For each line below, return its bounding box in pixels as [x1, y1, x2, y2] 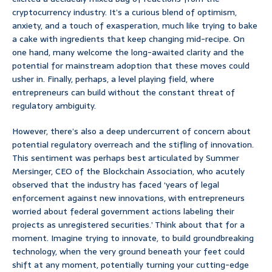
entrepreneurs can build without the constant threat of [12, 86, 235, 100]
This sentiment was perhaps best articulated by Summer [12, 151, 239, 165]
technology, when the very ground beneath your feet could [12, 245, 245, 259]
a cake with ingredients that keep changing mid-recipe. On [12, 32, 245, 46]
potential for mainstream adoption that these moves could [12, 59, 250, 73]
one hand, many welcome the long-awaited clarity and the [12, 46, 244, 59]
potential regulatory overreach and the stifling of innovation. [12, 138, 254, 152]
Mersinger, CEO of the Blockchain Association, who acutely [12, 165, 245, 178]
